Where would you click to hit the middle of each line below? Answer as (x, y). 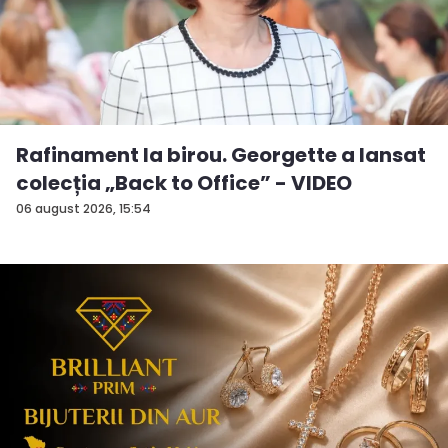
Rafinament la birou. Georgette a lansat (221, 154)
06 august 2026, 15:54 (83, 208)
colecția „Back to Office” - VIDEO (184, 182)
